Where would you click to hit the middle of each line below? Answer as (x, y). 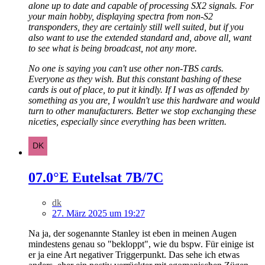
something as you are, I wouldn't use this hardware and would (144, 101)
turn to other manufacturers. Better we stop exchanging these (142, 111)
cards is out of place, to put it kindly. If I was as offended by (139, 90)
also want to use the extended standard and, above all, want (140, 38)
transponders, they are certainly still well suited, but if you (136, 27)
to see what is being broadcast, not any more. (113, 49)
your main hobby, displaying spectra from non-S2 (121, 17)
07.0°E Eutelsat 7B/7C (96, 177)
